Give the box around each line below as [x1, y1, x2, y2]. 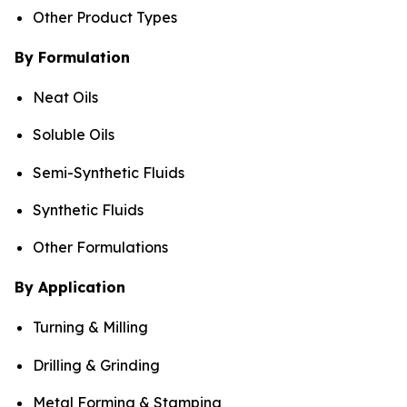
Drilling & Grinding [33, 355, 160, 374]
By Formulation [15, 47, 130, 66]
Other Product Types [33, 7, 177, 26]
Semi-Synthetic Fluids [33, 163, 184, 182]
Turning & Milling [33, 318, 148, 337]
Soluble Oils [33, 125, 114, 144]
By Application [15, 278, 125, 297]
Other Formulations [33, 238, 168, 257]
